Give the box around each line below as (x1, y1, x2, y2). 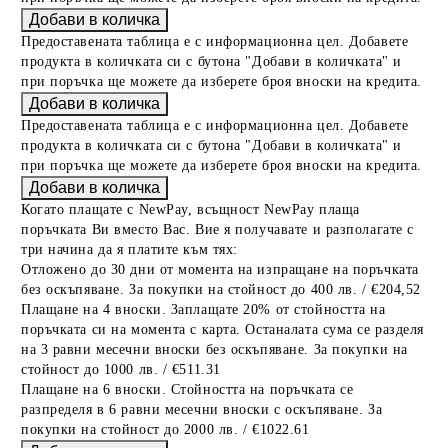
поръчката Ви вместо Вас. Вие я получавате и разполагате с (21, 222, 414, 237)
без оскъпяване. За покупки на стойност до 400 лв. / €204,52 (21, 282, 422, 297)
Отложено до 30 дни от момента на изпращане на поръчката (21, 262, 419, 277)
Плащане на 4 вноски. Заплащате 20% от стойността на (21, 302, 386, 317)
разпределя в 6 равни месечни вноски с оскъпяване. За (21, 402, 383, 417)
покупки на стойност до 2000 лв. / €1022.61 (21, 422, 310, 437)
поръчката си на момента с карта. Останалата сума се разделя (21, 322, 425, 337)
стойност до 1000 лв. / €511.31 (21, 362, 221, 377)
